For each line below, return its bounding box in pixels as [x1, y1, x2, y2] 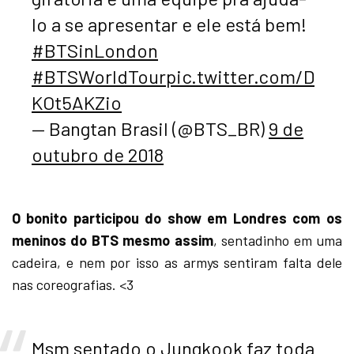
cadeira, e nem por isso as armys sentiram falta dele [12, 253, 342, 271]
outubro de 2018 [32, 142, 164, 166]
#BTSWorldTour [32, 64, 166, 88]
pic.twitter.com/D [166, 64, 314, 88]
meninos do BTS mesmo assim [12, 231, 213, 249]
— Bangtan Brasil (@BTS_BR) [32, 116, 269, 140]
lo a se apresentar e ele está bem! [32, 12, 307, 36]
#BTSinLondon [32, 38, 158, 62]
